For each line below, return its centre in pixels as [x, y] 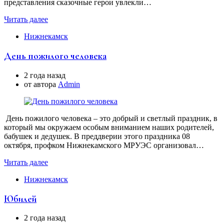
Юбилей [20, 199]
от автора [41, 84]
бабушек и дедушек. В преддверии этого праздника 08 [97, 136]
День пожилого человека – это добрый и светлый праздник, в [111, 118]
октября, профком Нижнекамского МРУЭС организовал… [104, 145]
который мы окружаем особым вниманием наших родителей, [109, 127]
